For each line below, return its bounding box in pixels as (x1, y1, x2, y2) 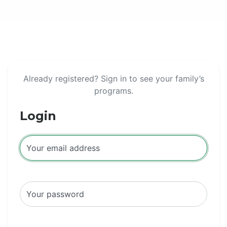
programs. (94, 86, 133, 96)
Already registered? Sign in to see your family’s (23, 73, 204, 84)
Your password (26, 189, 84, 199)
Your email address (26, 143, 100, 153)
